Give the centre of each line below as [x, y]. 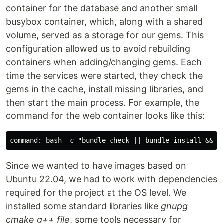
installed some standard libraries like [83, 206]
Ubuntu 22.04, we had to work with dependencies [111, 179]
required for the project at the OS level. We [96, 192]
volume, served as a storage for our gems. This [105, 35]
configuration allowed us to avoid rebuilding [98, 49]
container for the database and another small [102, 8]
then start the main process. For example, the [103, 102]
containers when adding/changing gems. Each [104, 62]
